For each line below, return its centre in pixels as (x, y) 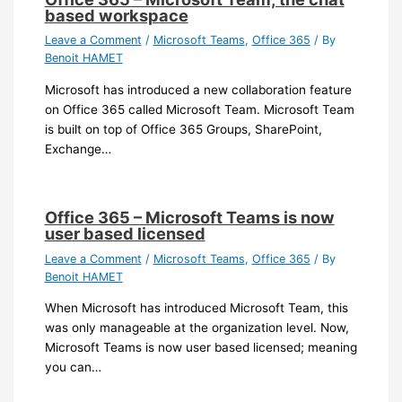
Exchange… (78, 149)
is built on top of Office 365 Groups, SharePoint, (183, 129)
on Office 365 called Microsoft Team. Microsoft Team (199, 109)
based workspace (116, 15)
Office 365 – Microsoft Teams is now (189, 218)
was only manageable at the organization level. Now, (197, 328)
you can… (73, 367)
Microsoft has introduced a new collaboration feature (198, 89)
